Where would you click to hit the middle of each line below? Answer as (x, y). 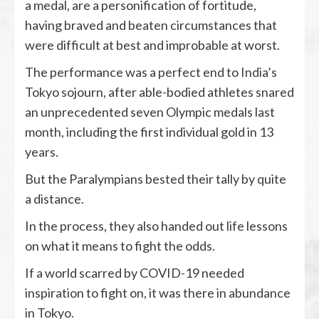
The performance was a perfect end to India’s (151, 72)
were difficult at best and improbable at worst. (152, 45)
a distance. (54, 198)
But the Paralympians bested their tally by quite (156, 178)
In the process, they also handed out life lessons (156, 225)
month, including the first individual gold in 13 (149, 131)
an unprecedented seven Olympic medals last (150, 111)
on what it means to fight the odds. (120, 245)
